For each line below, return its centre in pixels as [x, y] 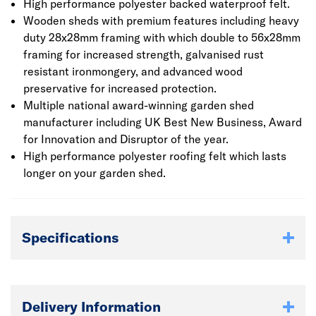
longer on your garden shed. [94, 173]
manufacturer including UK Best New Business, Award [162, 122]
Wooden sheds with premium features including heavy [161, 20]
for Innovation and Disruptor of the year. [126, 139]
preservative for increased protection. [120, 88]
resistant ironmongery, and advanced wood [133, 71]
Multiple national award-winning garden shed [138, 105]
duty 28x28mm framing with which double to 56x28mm [162, 37]
